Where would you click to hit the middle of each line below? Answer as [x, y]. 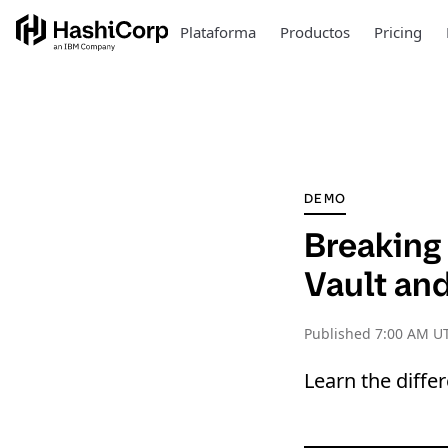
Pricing [397, 32]
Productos [314, 32]
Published [339, 333]
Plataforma [217, 32]
